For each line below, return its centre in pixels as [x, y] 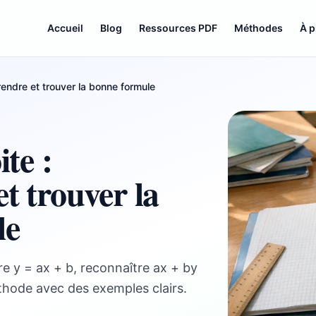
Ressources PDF [178, 28]
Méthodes [259, 28]
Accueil [66, 28]
